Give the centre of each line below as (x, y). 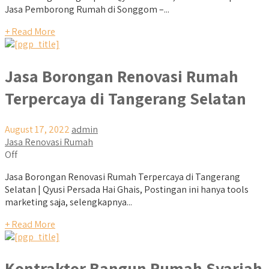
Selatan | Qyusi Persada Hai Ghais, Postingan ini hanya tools (127, 189)
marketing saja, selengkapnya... (68, 202)
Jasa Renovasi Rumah (49, 142)
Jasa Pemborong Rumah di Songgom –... (87, 10)
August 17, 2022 (37, 129)
